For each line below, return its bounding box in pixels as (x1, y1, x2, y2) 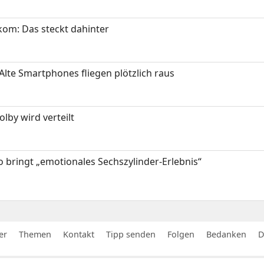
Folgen (167, 228, 194, 240)
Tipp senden (106, 228, 156, 240)
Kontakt (63, 228, 94, 240)
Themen (19, 228, 51, 240)
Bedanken (206, 228, 246, 240)
